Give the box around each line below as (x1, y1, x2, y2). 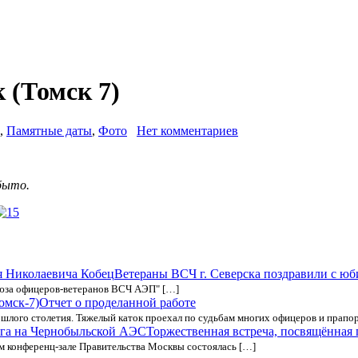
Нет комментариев (137, 123, 238, 137)
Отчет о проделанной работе (39, 296, 196, 310)
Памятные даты (6, 123, 92, 137)
